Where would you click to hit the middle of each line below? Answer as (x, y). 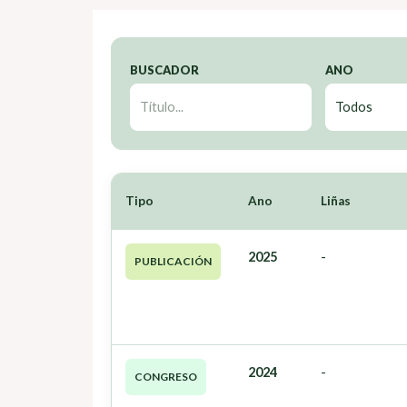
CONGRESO (166, 377)
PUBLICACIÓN (173, 262)
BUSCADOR (164, 70)
